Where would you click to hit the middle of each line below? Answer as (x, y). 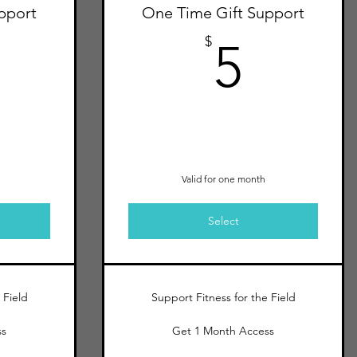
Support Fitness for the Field (223, 297)
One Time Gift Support (223, 13)
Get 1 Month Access (223, 331)
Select (223, 221)
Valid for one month (223, 179)
